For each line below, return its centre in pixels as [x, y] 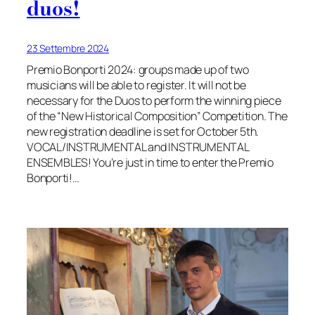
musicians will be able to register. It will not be [136, 85]
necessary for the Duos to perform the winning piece [154, 101]
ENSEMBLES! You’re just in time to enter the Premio [150, 163]
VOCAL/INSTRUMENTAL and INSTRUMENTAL [138, 147]
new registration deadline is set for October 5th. [143, 132]
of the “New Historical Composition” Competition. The [157, 116]
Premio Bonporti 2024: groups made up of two [138, 70]
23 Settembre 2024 [68, 49]
